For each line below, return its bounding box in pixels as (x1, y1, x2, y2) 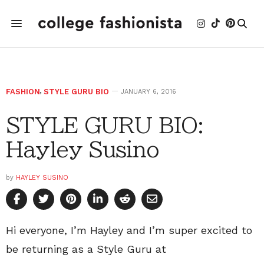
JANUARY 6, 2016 (121, 88, 176, 95)
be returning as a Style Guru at (6, 243, 166, 255)
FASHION (6, 87, 40, 96)
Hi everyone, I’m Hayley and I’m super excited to (6, 224, 252, 236)
